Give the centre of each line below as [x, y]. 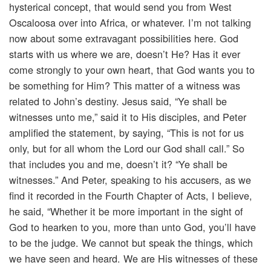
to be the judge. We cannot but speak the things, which [131, 243]
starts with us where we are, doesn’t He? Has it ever [125, 54]
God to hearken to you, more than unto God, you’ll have [132, 227]
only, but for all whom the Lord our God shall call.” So [127, 149]
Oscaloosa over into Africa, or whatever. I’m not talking [130, 23]
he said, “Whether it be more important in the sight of [126, 211]
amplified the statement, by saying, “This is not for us [126, 133]
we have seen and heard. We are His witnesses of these [133, 259]
